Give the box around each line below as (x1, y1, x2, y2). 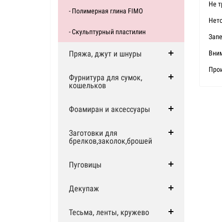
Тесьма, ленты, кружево (69, 208, 149, 217)
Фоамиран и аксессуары (69, 105, 150, 114)
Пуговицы (69, 160, 102, 169)
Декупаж (69, 184, 99, 193)
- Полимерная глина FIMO (69, 7, 143, 15)
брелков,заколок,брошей (69, 136, 152, 146)
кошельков (69, 81, 106, 90)
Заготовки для (69, 128, 117, 138)
